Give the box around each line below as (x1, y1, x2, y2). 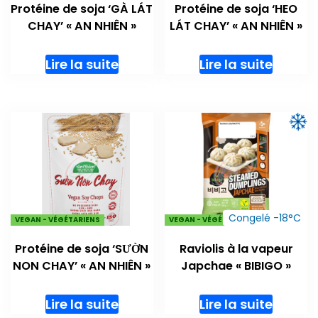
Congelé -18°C (229, 211, 302, 226)
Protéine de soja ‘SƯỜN (15, 241, 149, 258)
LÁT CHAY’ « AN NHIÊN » (170, 17, 303, 34)
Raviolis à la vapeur (179, 241, 293, 258)
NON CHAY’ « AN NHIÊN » (13, 258, 151, 275)
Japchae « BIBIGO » (181, 258, 292, 275)
